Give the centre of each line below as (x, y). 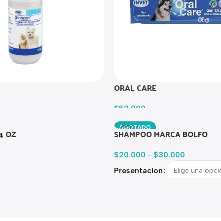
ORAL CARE (135, 87)
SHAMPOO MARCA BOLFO (161, 134)
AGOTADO (135, 127)
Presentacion (138, 170)
